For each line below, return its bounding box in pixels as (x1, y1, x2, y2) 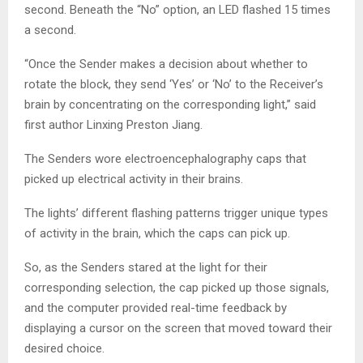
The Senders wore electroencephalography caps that (24, 152, 306, 167)
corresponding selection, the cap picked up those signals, (24, 280, 329, 296)
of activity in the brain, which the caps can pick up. (24, 226, 293, 241)
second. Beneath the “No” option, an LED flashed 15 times (24, 2, 331, 18)
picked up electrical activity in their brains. (24, 172, 246, 187)
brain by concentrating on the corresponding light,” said (24, 97, 316, 113)
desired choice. (24, 341, 108, 357)
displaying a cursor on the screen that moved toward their (24, 321, 332, 336)
